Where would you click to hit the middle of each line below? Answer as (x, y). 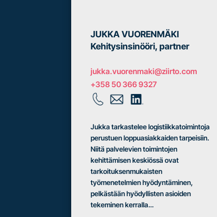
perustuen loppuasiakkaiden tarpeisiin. (150, 138)
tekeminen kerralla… (122, 204)
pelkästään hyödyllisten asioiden (141, 193)
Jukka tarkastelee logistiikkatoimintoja (150, 126)
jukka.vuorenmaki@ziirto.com (144, 71)
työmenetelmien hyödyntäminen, (142, 182)
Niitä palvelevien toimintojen (134, 149)
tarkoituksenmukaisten (126, 171)
